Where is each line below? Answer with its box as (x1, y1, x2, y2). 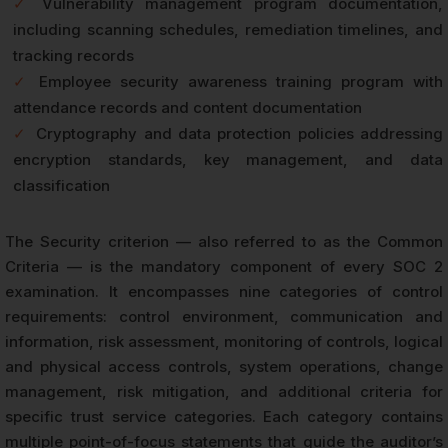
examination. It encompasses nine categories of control (5, 281, 443, 301)
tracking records (13, 45, 134, 65)
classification (13, 175, 110, 195)
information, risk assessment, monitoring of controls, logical (5, 331, 443, 351)
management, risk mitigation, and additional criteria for (5, 381, 443, 401)
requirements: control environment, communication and (5, 306, 443, 326)
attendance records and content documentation (13, 97, 362, 117)
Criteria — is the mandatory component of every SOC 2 (5, 256, 443, 276)
